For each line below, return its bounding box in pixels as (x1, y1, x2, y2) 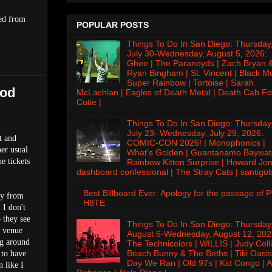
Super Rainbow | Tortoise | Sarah (126, 78, 254, 88)
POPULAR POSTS (76, 20, 149, 30)
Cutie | (76, 97, 101, 107)
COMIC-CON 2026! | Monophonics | (126, 138, 265, 148)
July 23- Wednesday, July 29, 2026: (126, 128, 263, 138)
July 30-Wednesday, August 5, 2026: (126, 49, 267, 59)
